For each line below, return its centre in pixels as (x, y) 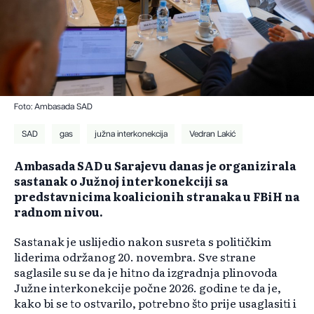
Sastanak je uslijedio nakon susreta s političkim (143, 241)
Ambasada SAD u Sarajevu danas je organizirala (155, 166)
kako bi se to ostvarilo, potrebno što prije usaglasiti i (155, 303)
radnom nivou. (59, 212)
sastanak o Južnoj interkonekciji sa (121, 181)
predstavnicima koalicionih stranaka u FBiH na (157, 197)
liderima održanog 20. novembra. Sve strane (135, 257)
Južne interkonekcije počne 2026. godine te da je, (148, 288)
